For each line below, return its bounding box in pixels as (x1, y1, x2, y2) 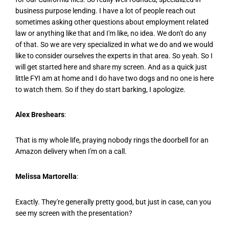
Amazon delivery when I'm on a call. (15, 147, 127, 155)
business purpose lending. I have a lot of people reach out (15, 7, 196, 15)
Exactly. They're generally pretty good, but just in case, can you (15, 197, 211, 206)
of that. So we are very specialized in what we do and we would (15, 40, 213, 49)
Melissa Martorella (15, 172, 77, 181)
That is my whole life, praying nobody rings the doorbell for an (15, 135, 209, 144)
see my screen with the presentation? (15, 209, 132, 217)
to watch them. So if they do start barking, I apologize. (15, 85, 186, 94)
